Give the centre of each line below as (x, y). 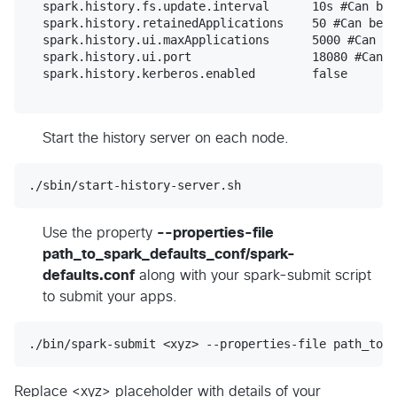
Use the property (100, 233)
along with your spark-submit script (253, 275)
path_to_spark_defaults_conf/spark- (169, 254)
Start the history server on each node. (166, 138)
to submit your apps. (110, 296)
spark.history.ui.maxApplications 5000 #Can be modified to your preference (149, 39)
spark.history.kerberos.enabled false (142, 73)
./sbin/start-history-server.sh (135, 185)
